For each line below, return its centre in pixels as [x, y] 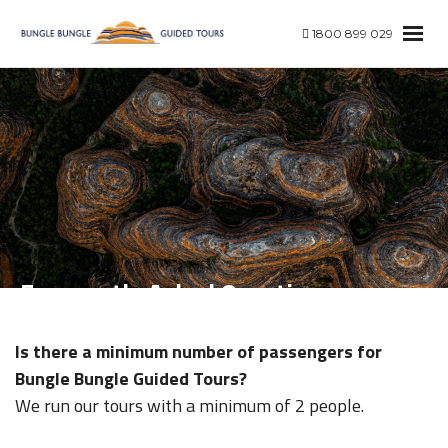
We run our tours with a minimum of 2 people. [189, 405]
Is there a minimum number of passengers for [198, 351]
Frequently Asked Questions [176, 292]
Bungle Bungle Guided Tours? [131, 378]
